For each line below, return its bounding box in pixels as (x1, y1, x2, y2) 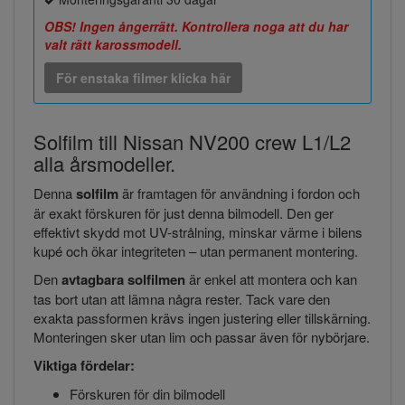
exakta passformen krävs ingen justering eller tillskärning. (33, 307, 371, 327)
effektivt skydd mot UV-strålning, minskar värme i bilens (33, 221, 363, 241)
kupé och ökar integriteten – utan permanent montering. (33, 240, 358, 260)
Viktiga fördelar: (33, 354, 135, 375)
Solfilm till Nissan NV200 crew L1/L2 (33, 127, 351, 155)
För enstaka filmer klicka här (56, 68, 231, 87)
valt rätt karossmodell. (44, 34, 182, 53)
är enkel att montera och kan (185, 268, 357, 288)
